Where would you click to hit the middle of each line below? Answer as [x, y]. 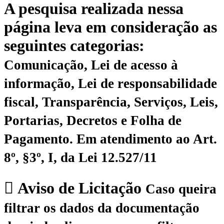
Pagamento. [40, 139]
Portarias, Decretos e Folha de [93, 120]
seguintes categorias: [74, 45]
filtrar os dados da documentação [102, 208]
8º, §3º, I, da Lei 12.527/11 [80, 157]
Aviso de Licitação [79, 188]
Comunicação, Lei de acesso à [91, 65]
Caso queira [181, 189]
